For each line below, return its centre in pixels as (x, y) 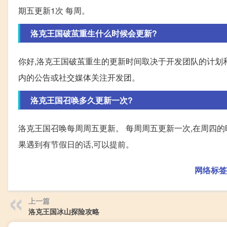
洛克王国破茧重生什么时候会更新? (94, 33)
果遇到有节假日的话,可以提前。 (76, 144)
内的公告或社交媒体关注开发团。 (79, 77)
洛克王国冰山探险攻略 (64, 211)
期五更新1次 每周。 (54, 10)
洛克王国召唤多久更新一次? (82, 100)
